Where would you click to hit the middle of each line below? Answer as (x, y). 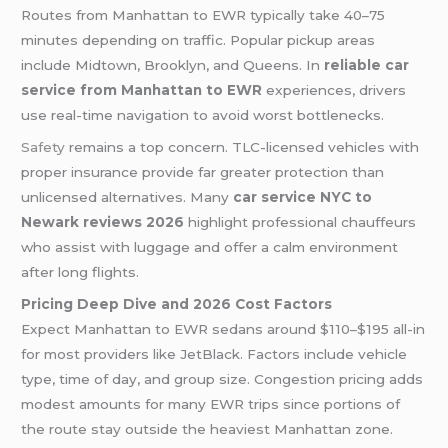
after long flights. (80, 272)
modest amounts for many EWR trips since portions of (211, 404)
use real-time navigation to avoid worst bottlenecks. (203, 115)
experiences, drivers (334, 90)
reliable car (367, 65)
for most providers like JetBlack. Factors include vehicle (214, 354)
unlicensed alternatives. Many (127, 197)
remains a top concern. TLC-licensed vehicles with (242, 147)
